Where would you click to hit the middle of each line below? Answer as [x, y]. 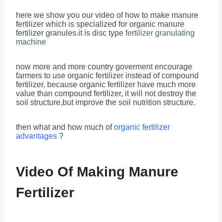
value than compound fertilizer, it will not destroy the [106, 93]
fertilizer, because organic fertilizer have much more [106, 84]
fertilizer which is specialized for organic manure [100, 24]
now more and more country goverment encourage [104, 67]
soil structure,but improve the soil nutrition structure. [106, 102]
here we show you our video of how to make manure [107, 15]
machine [31, 42]
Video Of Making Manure [97, 172]
